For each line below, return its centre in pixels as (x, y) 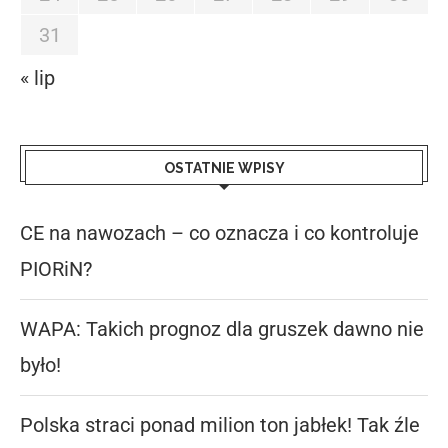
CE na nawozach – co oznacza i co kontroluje (219, 232)
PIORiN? (56, 268)
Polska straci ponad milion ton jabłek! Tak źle (220, 424)
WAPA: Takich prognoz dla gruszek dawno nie (222, 328)
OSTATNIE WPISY (224, 167)
